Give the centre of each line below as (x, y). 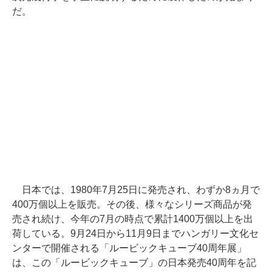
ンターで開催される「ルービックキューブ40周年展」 (129, 248)
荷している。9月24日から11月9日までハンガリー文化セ (135, 233)
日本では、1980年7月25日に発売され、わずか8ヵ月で (136, 189)
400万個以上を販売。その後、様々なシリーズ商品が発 (132, 204)
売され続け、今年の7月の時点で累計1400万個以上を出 (133, 219)
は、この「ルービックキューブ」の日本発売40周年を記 (134, 262)
